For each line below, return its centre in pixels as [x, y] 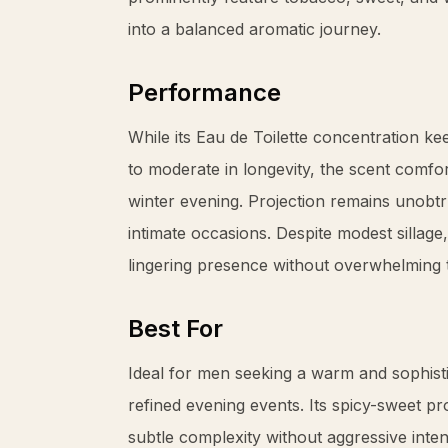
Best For [175, 328]
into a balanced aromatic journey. [254, 29]
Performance [204, 92]
